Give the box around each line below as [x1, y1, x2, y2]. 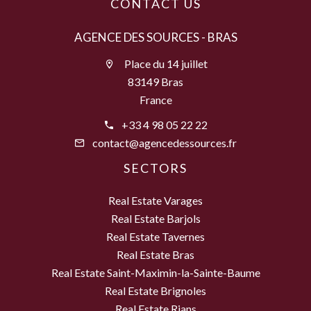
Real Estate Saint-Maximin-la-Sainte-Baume [51, 266, 260, 280]
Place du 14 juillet [121, 57, 208, 71]
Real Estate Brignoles [105, 284, 206, 298]
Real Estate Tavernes [106, 230, 205, 244]
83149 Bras [128, 75, 183, 89]
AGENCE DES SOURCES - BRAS [74, 30, 237, 45]
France [139, 93, 172, 107]
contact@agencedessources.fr [92, 136, 237, 150]
